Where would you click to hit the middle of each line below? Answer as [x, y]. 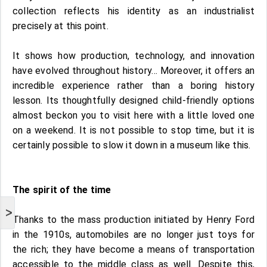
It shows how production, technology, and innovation [133, 55]
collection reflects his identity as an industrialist [133, 11]
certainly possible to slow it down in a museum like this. [132, 145]
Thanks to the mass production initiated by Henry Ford [133, 219]
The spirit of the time [62, 190]
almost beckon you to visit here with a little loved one [133, 115]
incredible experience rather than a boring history [133, 85]
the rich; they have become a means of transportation [133, 249]
